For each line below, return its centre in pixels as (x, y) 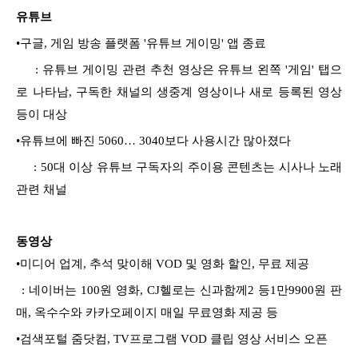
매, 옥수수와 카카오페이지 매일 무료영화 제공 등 (147, 312)
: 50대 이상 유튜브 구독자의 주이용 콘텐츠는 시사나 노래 (179, 167)
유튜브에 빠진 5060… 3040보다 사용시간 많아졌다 (155, 140)
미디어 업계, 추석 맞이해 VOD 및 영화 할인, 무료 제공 (165, 263)
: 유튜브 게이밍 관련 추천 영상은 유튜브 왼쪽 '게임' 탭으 (179, 69)
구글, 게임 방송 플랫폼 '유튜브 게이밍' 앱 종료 (143, 43)
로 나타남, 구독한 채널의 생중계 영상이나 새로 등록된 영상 (179, 91)
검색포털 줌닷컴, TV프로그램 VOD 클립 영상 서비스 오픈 (174, 338)
